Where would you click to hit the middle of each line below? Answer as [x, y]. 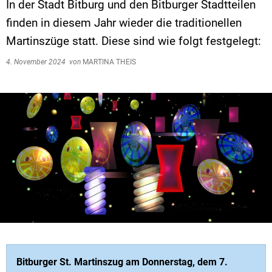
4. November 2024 [38, 62]
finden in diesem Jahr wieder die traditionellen [124, 23]
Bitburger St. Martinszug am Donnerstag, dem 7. [122, 262]
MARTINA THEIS [108, 62]
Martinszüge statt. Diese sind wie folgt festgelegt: [134, 41]
